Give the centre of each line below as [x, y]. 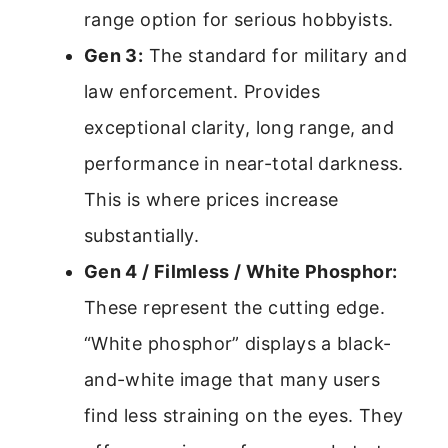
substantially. [142, 235]
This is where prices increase [211, 199]
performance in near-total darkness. [244, 163]
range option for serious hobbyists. [239, 19]
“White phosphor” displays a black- [238, 343]
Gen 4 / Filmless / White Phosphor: [241, 271]
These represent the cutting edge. [234, 307]
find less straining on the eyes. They [244, 415]
